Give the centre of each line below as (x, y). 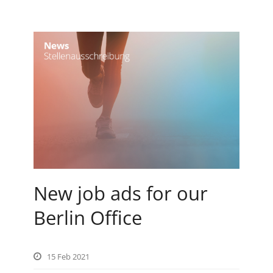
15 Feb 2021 (68, 257)
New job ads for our (121, 193)
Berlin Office (88, 218)
